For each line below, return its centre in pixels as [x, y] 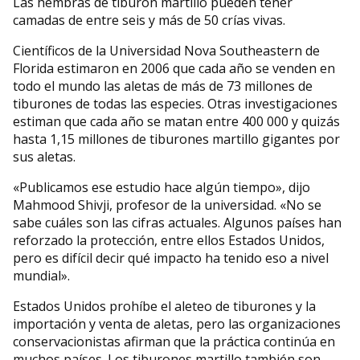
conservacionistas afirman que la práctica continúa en [174, 342]
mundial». [41, 276]
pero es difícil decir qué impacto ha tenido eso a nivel [171, 258]
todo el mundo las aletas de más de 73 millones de [163, 86]
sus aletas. [44, 157]
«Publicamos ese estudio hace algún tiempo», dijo [162, 188]
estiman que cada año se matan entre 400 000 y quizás [176, 122]
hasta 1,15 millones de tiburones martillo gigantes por [176, 139]
